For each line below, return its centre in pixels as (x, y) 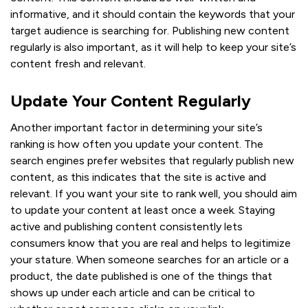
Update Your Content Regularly (131, 100)
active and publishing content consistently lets (126, 226)
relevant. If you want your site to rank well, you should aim (154, 193)
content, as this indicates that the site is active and (138, 177)
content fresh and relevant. (78, 63)
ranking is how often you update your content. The (137, 144)
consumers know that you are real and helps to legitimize (151, 243)
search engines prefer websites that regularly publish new (152, 160)
